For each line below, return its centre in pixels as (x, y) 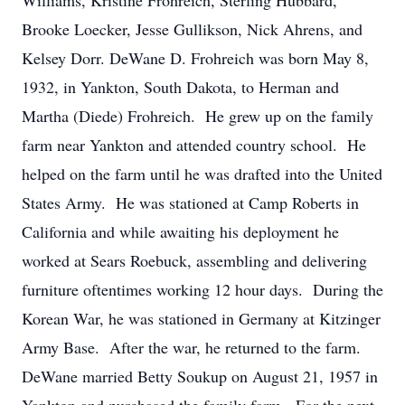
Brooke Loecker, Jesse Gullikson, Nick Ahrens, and (192, 29)
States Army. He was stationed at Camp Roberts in (190, 202)
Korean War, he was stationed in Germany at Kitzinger (201, 318)
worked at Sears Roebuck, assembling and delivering (194, 260)
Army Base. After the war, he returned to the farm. (191, 347)
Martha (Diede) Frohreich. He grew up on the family (198, 116)
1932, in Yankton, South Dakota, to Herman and (180, 87)
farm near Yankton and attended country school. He (194, 145)
